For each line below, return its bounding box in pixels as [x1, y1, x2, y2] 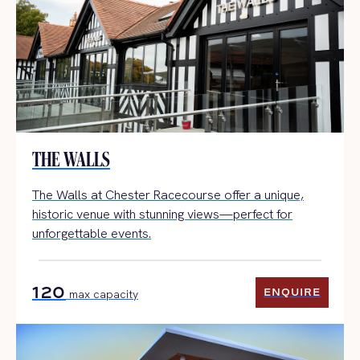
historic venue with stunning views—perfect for [32, 205, 292, 223]
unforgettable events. [32, 224, 151, 242]
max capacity [66, 286, 138, 301]
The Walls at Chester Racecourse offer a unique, [32, 186, 304, 203]
